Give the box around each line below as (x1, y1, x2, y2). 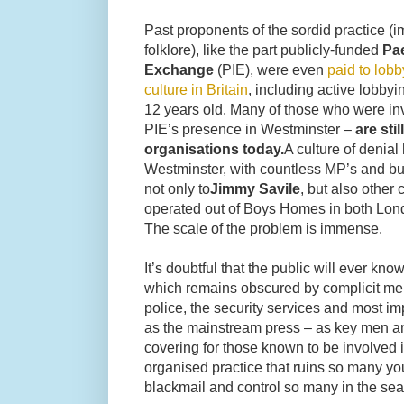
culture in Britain (144, 80, 248, 97)
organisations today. (144, 140, 284, 157)
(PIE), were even (214, 60, 327, 78)
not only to (144, 179, 210, 197)
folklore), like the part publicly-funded (144, 41, 382, 58)
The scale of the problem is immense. (144, 219, 386, 236)
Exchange (144, 60, 214, 78)
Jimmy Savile (210, 179, 300, 197)
